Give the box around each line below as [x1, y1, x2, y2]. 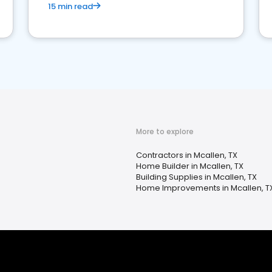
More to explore [136, 126, 194, 137]
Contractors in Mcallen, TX [136, 149, 237, 161]
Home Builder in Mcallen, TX [136, 160, 243, 172]
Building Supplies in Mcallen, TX [136, 171, 257, 183]
